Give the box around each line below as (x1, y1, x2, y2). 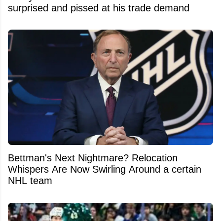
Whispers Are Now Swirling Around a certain (8, 164, 201, 175)
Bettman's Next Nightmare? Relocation (8, 152, 178, 164)
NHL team (8, 175, 52, 186)
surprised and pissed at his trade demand (8, 2, 189, 13)
